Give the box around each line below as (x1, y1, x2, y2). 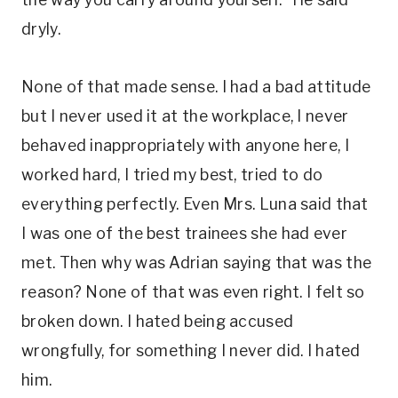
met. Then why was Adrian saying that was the (21, 253, 372, 272)
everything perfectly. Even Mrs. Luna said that (21, 195, 369, 213)
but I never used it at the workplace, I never (21, 107, 349, 125)
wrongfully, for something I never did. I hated (21, 341, 361, 360)
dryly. (21, 20, 60, 38)
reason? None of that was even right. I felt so (21, 283, 365, 301)
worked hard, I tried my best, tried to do (21, 165, 323, 184)
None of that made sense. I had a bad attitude (21, 77, 371, 96)
